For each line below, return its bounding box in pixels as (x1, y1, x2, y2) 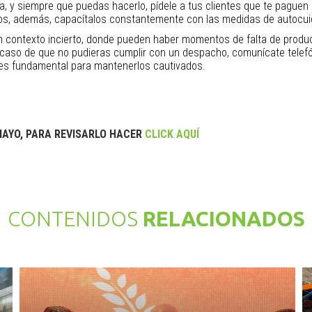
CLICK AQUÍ (144, 127, 199, 141)
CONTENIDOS (7, 207, 138, 231)
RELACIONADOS (137, 207, 305, 231)
